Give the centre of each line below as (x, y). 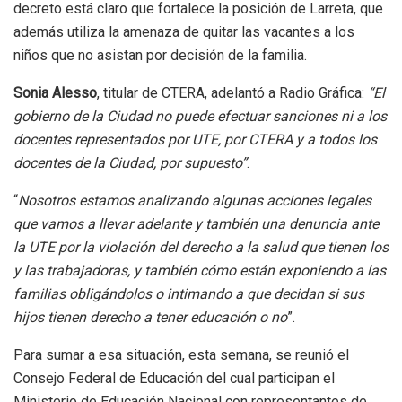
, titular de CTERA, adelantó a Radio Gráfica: (232, 93)
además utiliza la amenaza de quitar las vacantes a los (184, 32)
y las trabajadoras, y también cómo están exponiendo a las (200, 271)
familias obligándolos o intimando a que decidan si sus (189, 294)
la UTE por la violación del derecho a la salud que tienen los (201, 248)
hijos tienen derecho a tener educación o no (150, 318)
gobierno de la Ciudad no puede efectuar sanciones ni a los (200, 117)
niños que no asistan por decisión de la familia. (160, 56)
